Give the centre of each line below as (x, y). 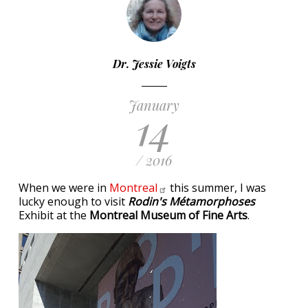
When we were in (64, 188)
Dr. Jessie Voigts (154, 64)
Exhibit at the (54, 215)
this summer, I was (217, 188)
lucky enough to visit (73, 201)
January (154, 105)
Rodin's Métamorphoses (191, 201)
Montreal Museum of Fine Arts (168, 215)
